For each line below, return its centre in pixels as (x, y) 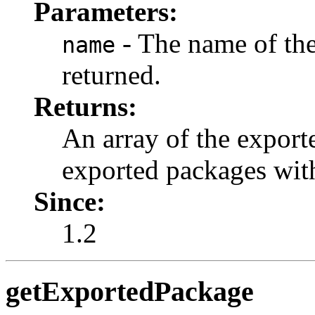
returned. (111, 75)
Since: (70, 202)
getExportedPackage (130, 291)
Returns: (85, 107)
